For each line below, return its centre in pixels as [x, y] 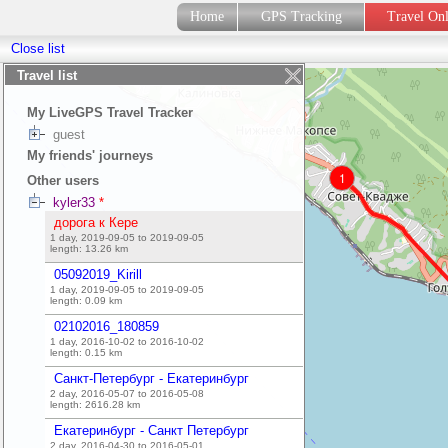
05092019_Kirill [98, 274]
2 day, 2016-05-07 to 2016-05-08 [127, 393]
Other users [63, 180]
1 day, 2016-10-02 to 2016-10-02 [127, 341]
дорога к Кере [96, 222]
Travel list [47, 75]
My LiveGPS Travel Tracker [110, 112]
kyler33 [74, 202]
